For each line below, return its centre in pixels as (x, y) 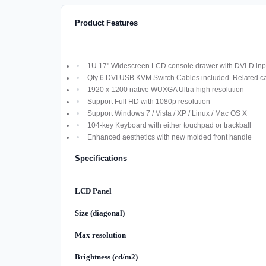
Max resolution (100, 235)
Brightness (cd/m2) (106, 257)
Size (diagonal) (99, 213)
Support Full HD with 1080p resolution (148, 101)
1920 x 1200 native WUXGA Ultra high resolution (165, 89)
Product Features (106, 23)
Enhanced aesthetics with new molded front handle (169, 137)
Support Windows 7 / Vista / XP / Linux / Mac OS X (167, 113)
